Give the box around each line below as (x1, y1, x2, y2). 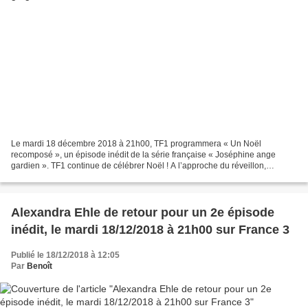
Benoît (27, 261, 52, 271)
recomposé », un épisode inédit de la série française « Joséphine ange (11, 149, 276, 159)
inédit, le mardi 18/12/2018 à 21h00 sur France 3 (11, 222, 289, 236)
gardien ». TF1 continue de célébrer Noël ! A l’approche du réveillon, (11, 160, 266, 170)
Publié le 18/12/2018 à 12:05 (11, 250, 120, 260)
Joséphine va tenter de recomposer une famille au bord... (11, 171, 223, 181)
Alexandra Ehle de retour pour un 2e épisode (11, 205, 274, 219)
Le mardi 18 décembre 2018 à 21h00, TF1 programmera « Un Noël (11, 138, 261, 148)
